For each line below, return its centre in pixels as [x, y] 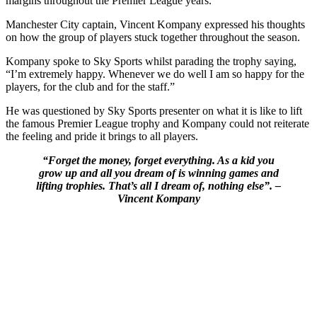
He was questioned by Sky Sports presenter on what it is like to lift [154, 111]
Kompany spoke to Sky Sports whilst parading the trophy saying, [151, 62]
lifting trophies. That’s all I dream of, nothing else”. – [158, 186]
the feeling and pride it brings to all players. [102, 137]
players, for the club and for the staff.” [90, 87]
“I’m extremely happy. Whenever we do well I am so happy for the [155, 74]
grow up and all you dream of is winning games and [158, 173]
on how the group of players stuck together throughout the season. [153, 38]
